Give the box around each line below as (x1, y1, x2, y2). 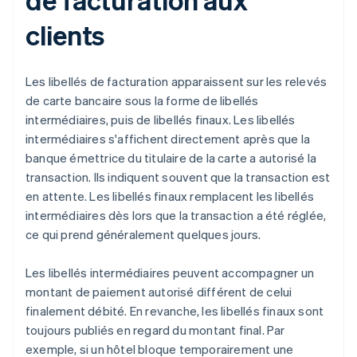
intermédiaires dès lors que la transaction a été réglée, (25, 207, 327, 224)
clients (25, 18, 105, 53)
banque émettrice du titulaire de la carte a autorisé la (25, 150, 317, 167)
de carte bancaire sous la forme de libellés (25, 92, 259, 109)
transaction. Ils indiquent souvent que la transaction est (25, 169, 331, 186)
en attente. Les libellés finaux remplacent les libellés (25, 188, 315, 205)
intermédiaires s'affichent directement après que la (25, 131, 311, 147)
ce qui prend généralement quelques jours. (25, 226, 261, 243)
